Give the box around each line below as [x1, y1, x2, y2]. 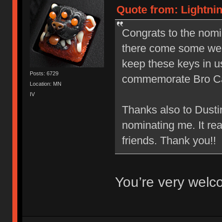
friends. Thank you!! [121, 134, 216, 147]
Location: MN [30, 80, 62, 87]
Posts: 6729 [30, 70, 59, 76]
